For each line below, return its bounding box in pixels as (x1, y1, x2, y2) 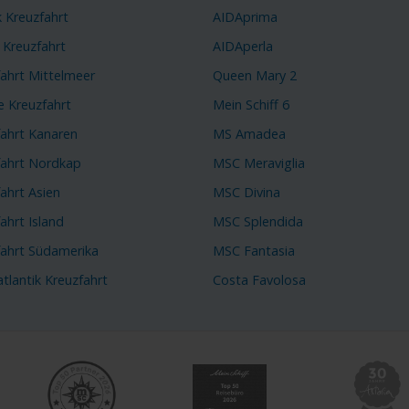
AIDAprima (212, 8, 278, 26)
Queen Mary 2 (212, 67, 297, 85)
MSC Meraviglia (212, 154, 305, 173)
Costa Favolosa (212, 270, 306, 288)
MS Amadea (212, 125, 286, 143)
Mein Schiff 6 (212, 96, 289, 114)
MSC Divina (212, 184, 280, 202)
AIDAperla (212, 37, 273, 56)
